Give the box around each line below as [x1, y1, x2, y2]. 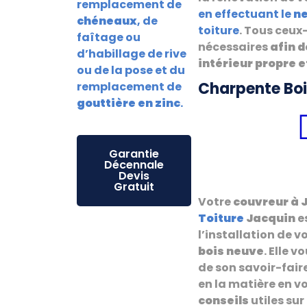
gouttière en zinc [77, 95, 180, 111]
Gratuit [114, 178, 154, 195]
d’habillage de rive [77, 45, 186, 62]
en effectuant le [198, 5, 293, 22]
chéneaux [77, 12, 137, 29]
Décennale [104, 156, 164, 173]
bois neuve [198, 243, 264, 259]
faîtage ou [77, 29, 140, 45]
